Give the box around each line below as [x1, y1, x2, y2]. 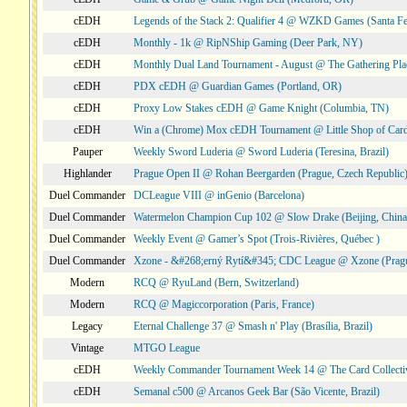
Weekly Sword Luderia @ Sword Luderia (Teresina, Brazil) [134, 145, 389, 158]
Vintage [71, 342, 104, 354]
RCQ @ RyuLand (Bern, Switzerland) [134, 276, 299, 289]
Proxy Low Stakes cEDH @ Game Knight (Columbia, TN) [134, 102, 389, 114]
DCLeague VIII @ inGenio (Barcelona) [134, 189, 304, 202]
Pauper [72, 145, 103, 158]
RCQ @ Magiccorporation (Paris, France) [134, 298, 314, 311]
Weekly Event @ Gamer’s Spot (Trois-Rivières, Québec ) [134, 233, 380, 245]
